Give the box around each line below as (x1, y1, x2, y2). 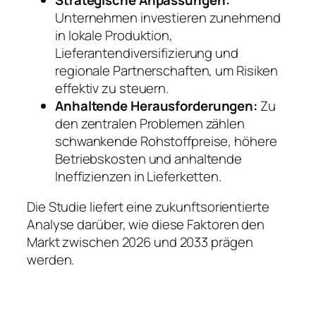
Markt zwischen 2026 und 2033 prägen (27, 233, 253, 252)
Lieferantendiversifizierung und (55, 43, 238, 62)
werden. (27, 250, 75, 269)
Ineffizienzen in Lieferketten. (55, 166, 221, 186)
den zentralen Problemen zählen (55, 114, 245, 133)
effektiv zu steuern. (55, 78, 169, 97)
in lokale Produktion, (55, 25, 173, 44)
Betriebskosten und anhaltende (55, 149, 243, 168)
